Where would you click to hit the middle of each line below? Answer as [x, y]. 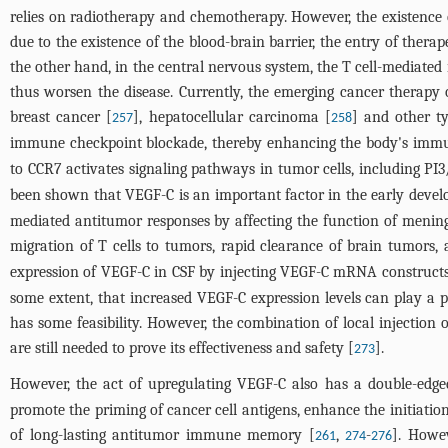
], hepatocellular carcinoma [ [232, 117]
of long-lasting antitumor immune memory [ [162, 435]
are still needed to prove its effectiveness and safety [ [182, 348]
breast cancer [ [61, 117]
